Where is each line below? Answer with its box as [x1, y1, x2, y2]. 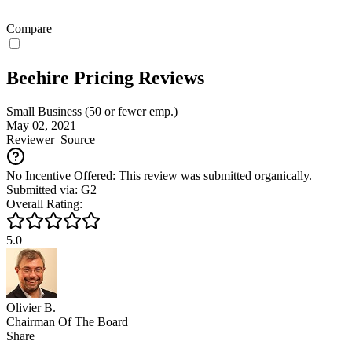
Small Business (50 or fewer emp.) [6, 104, 178, 118]
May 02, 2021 [6, 118, 76, 132]
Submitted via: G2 [6, 182, 97, 196]
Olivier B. [6, 300, 56, 314]
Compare [6, 21, 52, 35]
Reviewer [6, 132, 54, 146]
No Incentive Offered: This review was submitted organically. [6, 168, 312, 182]
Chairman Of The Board [6, 314, 128, 328]
